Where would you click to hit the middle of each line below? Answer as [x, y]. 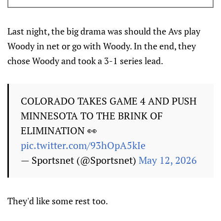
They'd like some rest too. [58, 201]
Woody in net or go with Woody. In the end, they [102, 46]
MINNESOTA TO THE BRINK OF [92, 116]
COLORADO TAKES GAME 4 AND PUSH [109, 101]
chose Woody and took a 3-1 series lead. [85, 61]
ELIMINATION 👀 [59, 130]
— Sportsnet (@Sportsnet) [80, 160]
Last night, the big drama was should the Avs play [104, 31]
